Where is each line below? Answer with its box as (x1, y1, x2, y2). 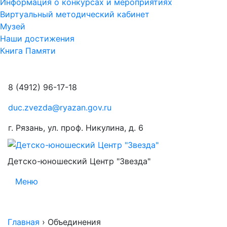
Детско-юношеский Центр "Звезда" (8, 156, 150, 166)
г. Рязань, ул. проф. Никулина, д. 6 (8, 123, 143, 133)
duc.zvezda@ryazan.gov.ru (8, 102, 111, 112)
